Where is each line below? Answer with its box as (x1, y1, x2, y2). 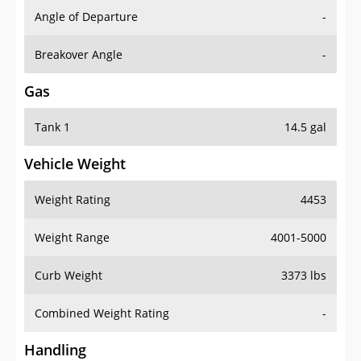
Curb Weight (35, 268, 102, 284)
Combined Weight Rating (35, 305, 169, 322)
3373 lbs (281, 268, 326, 284)
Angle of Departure (35, 9, 138, 25)
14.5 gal (284, 119, 326, 135)
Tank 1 (35, 119, 70, 135)
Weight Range (35, 230, 110, 246)
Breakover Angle (35, 47, 122, 63)
